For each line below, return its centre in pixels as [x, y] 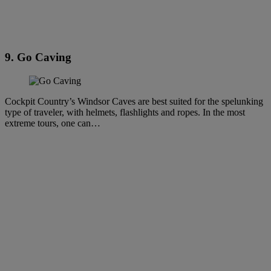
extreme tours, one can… [53, 123]
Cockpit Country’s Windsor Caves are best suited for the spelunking [134, 101]
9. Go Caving [38, 57]
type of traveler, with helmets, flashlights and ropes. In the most [125, 112]
